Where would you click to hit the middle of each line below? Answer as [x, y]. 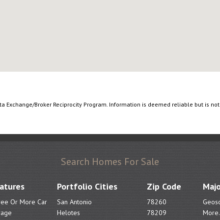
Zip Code [164, 186]
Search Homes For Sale [110, 162]
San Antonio [75, 202]
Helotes [69, 213]
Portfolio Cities [87, 186]
